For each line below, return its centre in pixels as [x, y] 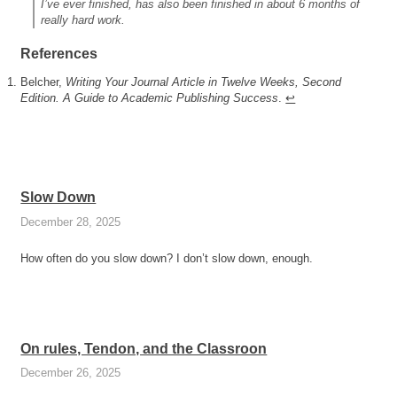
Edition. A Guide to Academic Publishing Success [150, 97]
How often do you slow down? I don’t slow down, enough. [167, 258]
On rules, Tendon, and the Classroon [144, 348]
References [59, 54]
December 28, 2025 [71, 222]
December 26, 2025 [71, 373]
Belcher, [43, 82]
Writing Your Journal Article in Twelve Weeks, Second [204, 82]
